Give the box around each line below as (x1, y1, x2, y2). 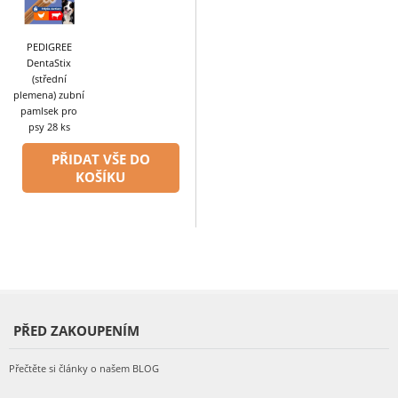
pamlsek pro (20, 103, 78, 117)
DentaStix (27, 55, 72, 69)
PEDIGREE (26, 39, 72, 53)
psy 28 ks (28, 119, 70, 133)
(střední (31, 71, 67, 85)
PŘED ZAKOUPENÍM (13, 322, 139, 340)
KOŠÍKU (76, 167, 126, 186)
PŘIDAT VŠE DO (51, 149, 150, 168)
